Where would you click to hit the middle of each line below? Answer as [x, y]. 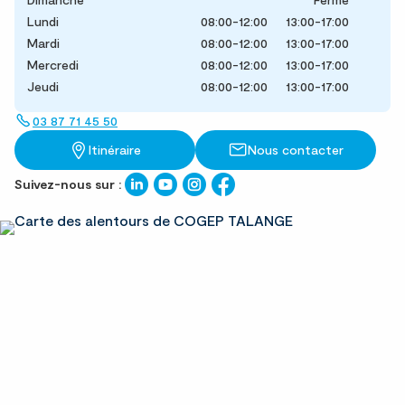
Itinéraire [115, 149]
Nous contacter [296, 149]
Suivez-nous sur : [68, 184]
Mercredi [53, 64]
